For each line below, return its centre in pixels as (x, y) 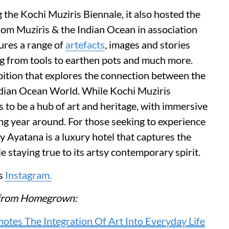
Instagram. (28, 175)
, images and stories (147, 44)
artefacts (85, 44)
